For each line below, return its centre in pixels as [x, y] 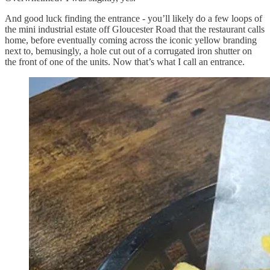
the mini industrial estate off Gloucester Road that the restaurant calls [135, 29]
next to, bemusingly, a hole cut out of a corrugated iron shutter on [128, 51]
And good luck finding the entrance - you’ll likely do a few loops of [133, 18]
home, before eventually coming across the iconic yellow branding [131, 40]
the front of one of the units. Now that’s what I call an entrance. [125, 61]
